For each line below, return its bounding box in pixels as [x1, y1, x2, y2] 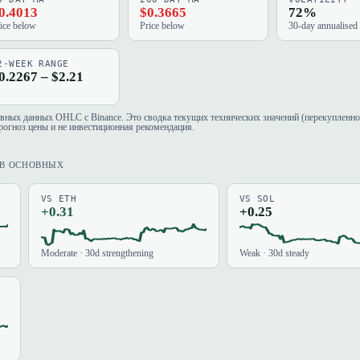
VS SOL [239, 193, 276, 204]
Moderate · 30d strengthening [40, 248, 153, 259]
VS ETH [40, 193, 77, 204]
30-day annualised [288, 20, 358, 31]
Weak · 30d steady [239, 248, 309, 259]
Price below [140, 20, 186, 31]
